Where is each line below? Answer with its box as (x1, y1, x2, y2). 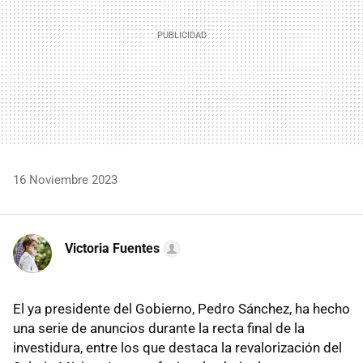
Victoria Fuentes (65, 240, 160, 256)
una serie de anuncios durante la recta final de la (13, 319, 305, 336)
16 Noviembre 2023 (13, 172, 117, 187)
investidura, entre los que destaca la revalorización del (13, 339, 342, 356)
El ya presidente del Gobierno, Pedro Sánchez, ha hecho (13, 300, 350, 317)
